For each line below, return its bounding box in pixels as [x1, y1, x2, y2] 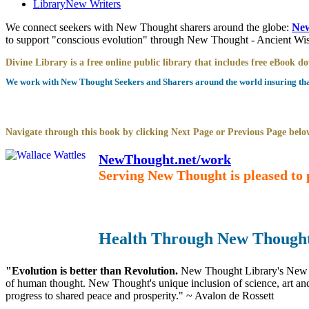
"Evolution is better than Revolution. [6, 264, 181, 277]
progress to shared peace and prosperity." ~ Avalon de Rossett [6, 289, 274, 301]
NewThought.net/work [99, 151, 231, 167]
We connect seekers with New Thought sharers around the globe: [6, 21, 292, 33]
